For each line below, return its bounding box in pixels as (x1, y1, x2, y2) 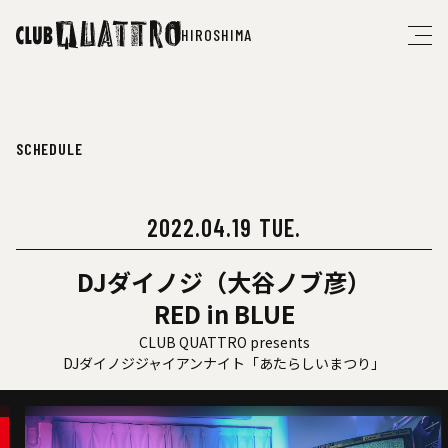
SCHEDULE (16, 139, 83, 158)
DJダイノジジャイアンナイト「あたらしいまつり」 (63, 353, 385, 373)
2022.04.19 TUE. (146, 213, 302, 242)
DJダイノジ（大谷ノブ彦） (77, 264, 371, 299)
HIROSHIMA (181, 24, 252, 44)
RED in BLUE (153, 296, 295, 331)
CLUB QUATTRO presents (138, 332, 310, 352)
